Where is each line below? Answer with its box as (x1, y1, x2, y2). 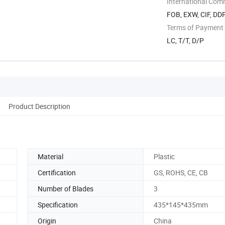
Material (38, 151, 63, 161)
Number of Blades (38, 183, 93, 193)
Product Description (8, 101, 70, 111)
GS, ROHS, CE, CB (154, 167, 208, 177)
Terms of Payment (167, 22, 223, 32)
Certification (38, 167, 76, 177)
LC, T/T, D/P (167, 35, 204, 45)
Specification (38, 199, 78, 209)
